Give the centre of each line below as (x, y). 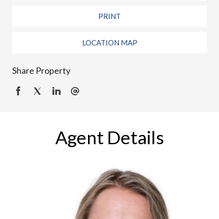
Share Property (41, 70)
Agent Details (109, 137)
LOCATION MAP (109, 42)
